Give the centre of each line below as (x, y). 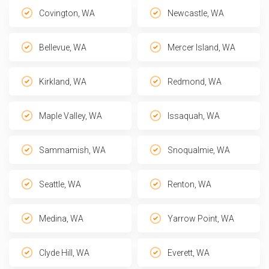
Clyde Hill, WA (64, 252)
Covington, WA (67, 13)
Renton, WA (189, 184)
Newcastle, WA (196, 13)
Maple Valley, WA (71, 116)
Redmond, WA (195, 81)
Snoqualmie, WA (199, 150)
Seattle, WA (60, 184)
